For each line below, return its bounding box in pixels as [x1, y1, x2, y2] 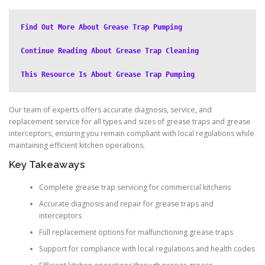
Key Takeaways [9, 159, 85, 171]
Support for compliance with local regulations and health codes [38, 243, 255, 254]
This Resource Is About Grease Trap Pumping [21, 70, 195, 79]
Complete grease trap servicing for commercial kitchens [38, 182, 231, 192]
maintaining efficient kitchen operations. [9, 140, 145, 151]
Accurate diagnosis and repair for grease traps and [38, 198, 214, 209]
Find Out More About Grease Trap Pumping [21, 23, 182, 32]
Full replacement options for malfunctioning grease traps [38, 227, 233, 237]
